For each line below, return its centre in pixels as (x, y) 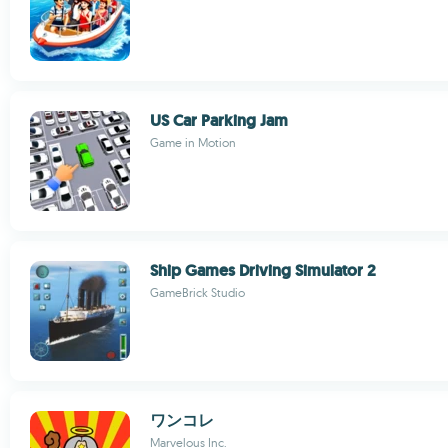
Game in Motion (193, 142)
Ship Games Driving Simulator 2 (263, 270)
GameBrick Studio (197, 292)
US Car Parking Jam (219, 120)
